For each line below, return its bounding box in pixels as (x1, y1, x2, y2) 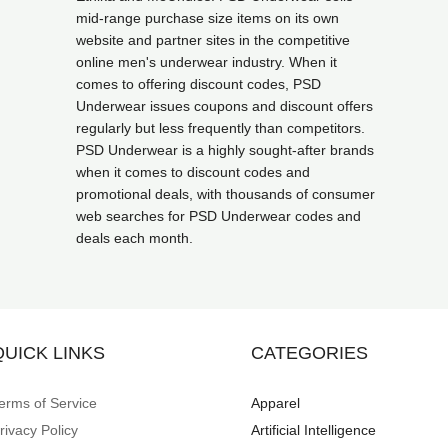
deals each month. (76, 230, 193, 246)
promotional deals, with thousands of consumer (76, 186, 375, 202)
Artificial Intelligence (250, 422, 376, 438)
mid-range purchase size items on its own (76, 10, 339, 26)
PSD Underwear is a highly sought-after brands (76, 142, 374, 158)
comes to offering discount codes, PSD (76, 76, 321, 92)
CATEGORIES (250, 343, 368, 363)
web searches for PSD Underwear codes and (76, 208, 361, 224)
